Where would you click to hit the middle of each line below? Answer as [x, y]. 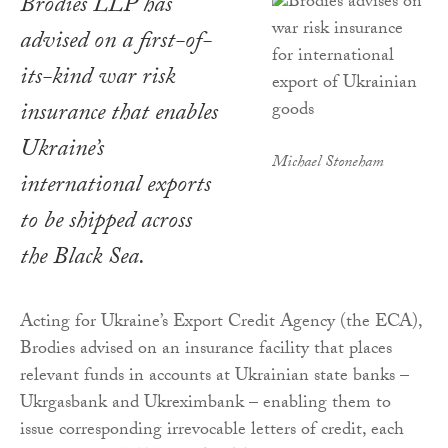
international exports [115, 188]
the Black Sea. [82, 260]
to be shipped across [106, 224]
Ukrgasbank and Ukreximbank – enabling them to [205, 405]
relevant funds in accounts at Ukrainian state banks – [214, 378]
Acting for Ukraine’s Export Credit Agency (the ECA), [221, 324]
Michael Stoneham [328, 164]
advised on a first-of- [116, 44]
